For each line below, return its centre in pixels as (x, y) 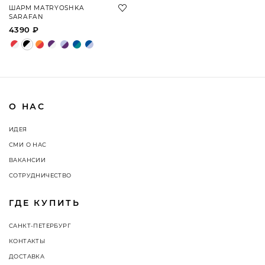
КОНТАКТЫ (27, 241)
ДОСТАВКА (27, 256)
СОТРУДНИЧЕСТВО (40, 175)
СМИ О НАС (28, 145)
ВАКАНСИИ (28, 160)
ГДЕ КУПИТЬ (45, 203)
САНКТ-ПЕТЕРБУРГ (40, 226)
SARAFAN (26, 17)
